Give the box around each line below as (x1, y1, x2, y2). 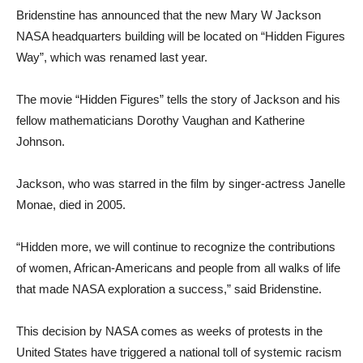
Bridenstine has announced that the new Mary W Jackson (16, 8, 321, 23)
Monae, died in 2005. (16, 198, 126, 212)
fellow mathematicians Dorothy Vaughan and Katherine (16, 113, 305, 128)
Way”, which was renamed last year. (16, 50, 207, 65)
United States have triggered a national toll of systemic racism (16, 345, 342, 360)
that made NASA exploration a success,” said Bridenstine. (16, 282, 322, 297)
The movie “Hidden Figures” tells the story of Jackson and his (16, 92, 340, 107)
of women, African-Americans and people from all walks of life (16, 261, 340, 275)
